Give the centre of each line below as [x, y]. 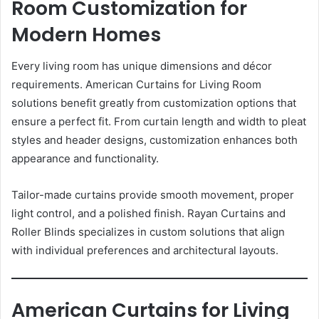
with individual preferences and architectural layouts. [145, 251]
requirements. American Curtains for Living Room [136, 85]
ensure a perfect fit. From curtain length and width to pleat [159, 122]
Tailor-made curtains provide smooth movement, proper [153, 195]
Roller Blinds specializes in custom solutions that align [148, 232]
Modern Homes [86, 34]
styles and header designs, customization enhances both [155, 140]
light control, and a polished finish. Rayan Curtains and [148, 214]
